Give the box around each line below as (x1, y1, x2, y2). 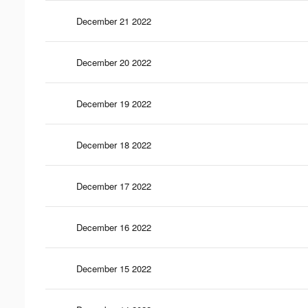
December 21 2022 (76, 14, 151, 27)
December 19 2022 (76, 96, 151, 110)
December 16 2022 (76, 220, 151, 234)
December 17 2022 (76, 179, 151, 192)
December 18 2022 (76, 137, 151, 151)
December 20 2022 (76, 55, 151, 69)
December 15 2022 (76, 261, 151, 275)
